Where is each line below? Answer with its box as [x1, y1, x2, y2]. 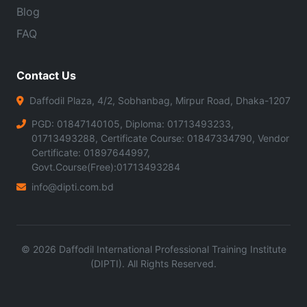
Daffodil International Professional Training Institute [56, 243, 286, 255]
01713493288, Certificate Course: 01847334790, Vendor [32, 132, 289, 144]
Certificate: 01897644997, [32, 146, 150, 158]
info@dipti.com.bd [32, 180, 114, 193]
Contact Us [16, 68, 76, 82]
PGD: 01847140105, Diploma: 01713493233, [32, 117, 234, 130]
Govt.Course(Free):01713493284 [32, 160, 180, 173]
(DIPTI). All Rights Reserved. [90, 257, 217, 269]
